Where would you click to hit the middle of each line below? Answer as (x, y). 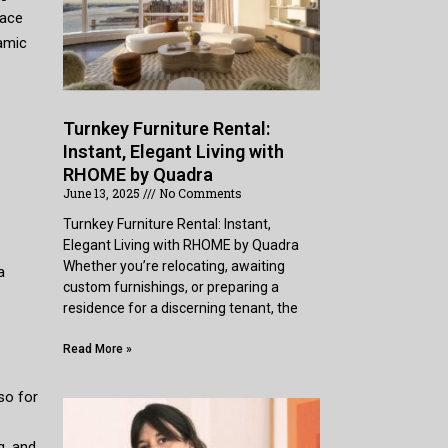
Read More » (98, 348)
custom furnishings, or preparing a (171, 286)
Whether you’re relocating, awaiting (174, 265)
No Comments (199, 192)
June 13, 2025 (103, 192)
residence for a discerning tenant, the (181, 307)
